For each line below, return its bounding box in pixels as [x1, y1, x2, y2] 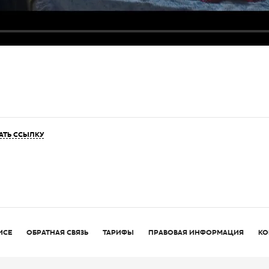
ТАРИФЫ [102, 228, 134, 237]
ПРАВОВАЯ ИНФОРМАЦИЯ [148, 228, 244, 237]
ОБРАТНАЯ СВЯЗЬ [26, 228, 88, 237]
